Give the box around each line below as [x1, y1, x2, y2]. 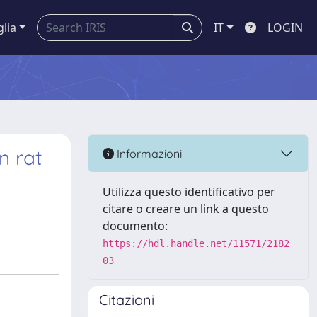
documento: [103, 218, 168, 234]
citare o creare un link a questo [103, 201, 269, 217]
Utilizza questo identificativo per [103, 184, 275, 200]
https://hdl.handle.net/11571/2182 [103, 238, 289, 249]
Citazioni [99, 291, 154, 309]
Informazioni [114, 146, 182, 161]
